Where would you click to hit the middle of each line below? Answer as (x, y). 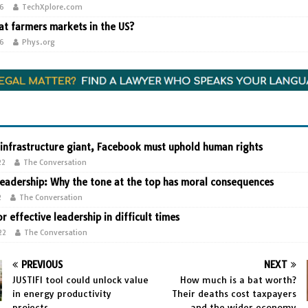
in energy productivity (62, 294)
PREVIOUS (42, 265)
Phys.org (39, 42)
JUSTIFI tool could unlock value (81, 280)
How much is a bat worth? (238, 280)
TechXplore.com (53, 7)
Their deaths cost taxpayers (234, 294)
